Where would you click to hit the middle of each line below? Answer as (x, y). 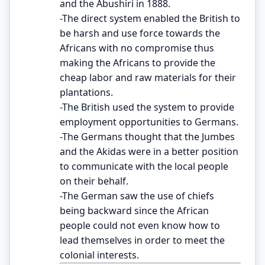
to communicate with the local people (144, 166)
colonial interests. (99, 255)
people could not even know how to (140, 225)
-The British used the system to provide (147, 107)
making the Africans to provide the (138, 62)
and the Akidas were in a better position (149, 151)
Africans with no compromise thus (137, 48)
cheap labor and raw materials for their (148, 77)
